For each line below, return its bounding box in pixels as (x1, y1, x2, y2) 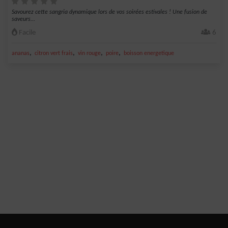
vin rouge (78, 50, 101, 56)
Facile (17, 29, 36, 37)
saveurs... (12, 16, 35, 22)
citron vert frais (35, 50, 73, 56)
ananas (12, 50, 30, 56)
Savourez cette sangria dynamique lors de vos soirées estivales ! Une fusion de (12, 9, 207, 15)
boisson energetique (124, 50, 174, 56)
